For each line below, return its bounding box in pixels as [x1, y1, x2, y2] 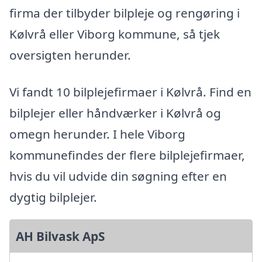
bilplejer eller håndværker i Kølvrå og [9, 105, 221, 122]
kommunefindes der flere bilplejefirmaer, [9, 147, 245, 164]
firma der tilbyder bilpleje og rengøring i [9, 4, 240, 21]
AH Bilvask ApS [16, 228, 105, 245]
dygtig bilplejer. [9, 189, 97, 206]
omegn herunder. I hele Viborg [9, 126, 185, 143]
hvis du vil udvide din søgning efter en [9, 168, 227, 185]
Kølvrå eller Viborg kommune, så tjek [9, 25, 220, 42]
